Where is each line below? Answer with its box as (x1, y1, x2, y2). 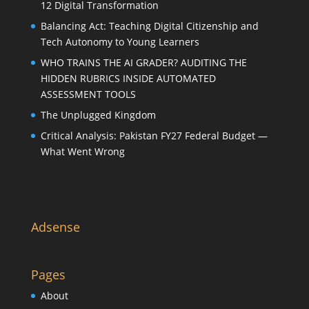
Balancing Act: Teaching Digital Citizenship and (40, 19, 259, 32)
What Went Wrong (40, 144, 125, 158)
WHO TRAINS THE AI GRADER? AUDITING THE (40, 55, 247, 69)
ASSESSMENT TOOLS (40, 87, 136, 101)
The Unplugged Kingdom (40, 108, 156, 121)
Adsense (30, 218, 80, 235)
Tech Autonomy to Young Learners (40, 34, 199, 48)
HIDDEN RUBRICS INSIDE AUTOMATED (40, 71, 216, 85)
